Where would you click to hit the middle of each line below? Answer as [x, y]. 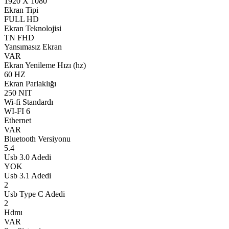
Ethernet [18, 120]
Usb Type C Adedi [35, 194]
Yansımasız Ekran [33, 47]
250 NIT [18, 93]
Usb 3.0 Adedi [28, 157]
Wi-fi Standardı [29, 102]
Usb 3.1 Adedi [28, 175]
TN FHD [19, 37]
